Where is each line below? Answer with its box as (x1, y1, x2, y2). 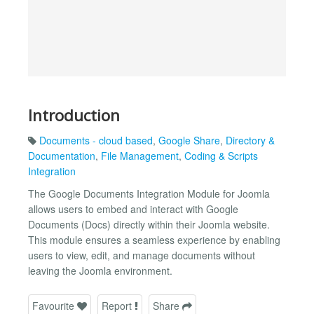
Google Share (158, 133, 220, 148)
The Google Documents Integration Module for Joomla (28, 186, 270, 201)
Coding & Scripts (184, 149, 258, 163)
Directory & (226, 133, 275, 148)
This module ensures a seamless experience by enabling (28, 233, 280, 247)
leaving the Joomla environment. (28, 264, 172, 278)
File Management (101, 149, 179, 163)
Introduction (28, 104, 120, 126)
